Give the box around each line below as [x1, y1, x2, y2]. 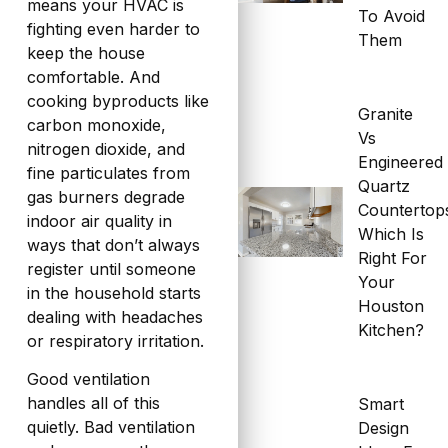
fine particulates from [26, 162, 190, 183]
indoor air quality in [26, 210, 172, 231]
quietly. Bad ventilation [26, 417, 195, 438]
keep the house [26, 42, 145, 63]
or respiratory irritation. [26, 330, 204, 351]
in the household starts [26, 282, 201, 303]
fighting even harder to [26, 18, 200, 39]
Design [358, 418, 410, 439]
